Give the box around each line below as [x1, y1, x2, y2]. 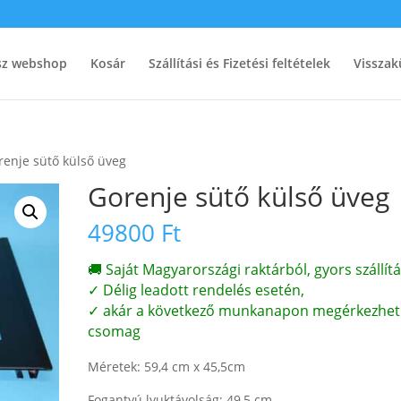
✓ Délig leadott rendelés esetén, [88, 280, 305, 300]
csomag [88, 321, 141, 341]
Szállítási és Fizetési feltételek [148, 55, 330, 72]
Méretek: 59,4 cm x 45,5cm [88, 358, 246, 375]
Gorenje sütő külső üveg [88, 178, 390, 215]
